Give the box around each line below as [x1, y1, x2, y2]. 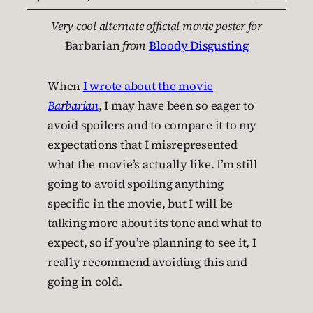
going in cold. [48, 273, 122, 290]
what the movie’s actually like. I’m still [48, 156, 258, 173]
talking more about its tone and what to [48, 214, 262, 231]
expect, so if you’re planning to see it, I [48, 234, 256, 251]
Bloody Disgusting [148, 37, 249, 54]
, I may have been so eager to [98, 97, 254, 114]
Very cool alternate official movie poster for [51, 17, 262, 34]
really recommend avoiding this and [48, 254, 247, 270]
